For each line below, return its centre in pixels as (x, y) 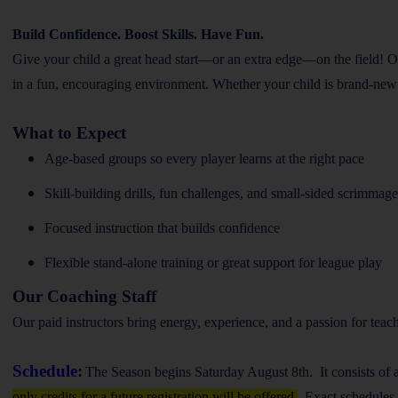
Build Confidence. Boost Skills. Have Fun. (138, 34)
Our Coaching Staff (84, 296)
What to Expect (69, 132)
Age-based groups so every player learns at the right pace (204, 158)
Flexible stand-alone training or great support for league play (213, 262)
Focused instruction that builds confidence (162, 227)
